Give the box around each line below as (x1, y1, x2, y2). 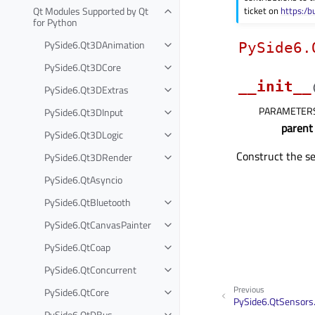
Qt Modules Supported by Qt (33, 3, 148, 18)
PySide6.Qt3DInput (44, 104, 123, 120)
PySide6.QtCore (44, 284, 109, 300)
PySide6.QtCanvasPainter (44, 217, 151, 232)
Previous (233, 283, 264, 297)
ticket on (244, 3, 281, 18)
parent (281, 119, 313, 136)
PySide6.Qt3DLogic (44, 127, 123, 142)
